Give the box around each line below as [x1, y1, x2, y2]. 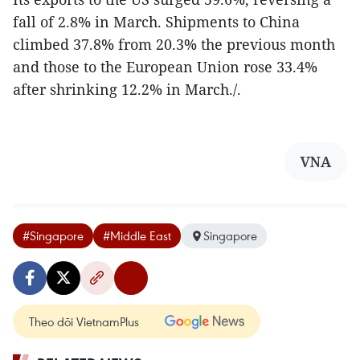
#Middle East [103, 227, 171, 243]
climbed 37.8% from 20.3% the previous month [13, 35, 335, 54]
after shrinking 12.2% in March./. [13, 80, 241, 99]
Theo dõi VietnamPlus [29, 313, 139, 329]
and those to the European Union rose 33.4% [13, 57, 317, 76]
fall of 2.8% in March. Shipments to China [13, 12, 300, 31]
